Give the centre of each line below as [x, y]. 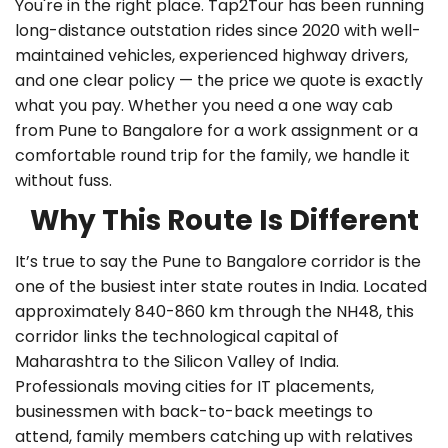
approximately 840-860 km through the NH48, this [214, 311]
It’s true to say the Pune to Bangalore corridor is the [218, 261]
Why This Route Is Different [224, 220]
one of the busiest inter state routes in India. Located [221, 286]
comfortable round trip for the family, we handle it [212, 155]
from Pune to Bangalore [109, 130]
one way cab [342, 105]
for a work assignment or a [310, 130]
